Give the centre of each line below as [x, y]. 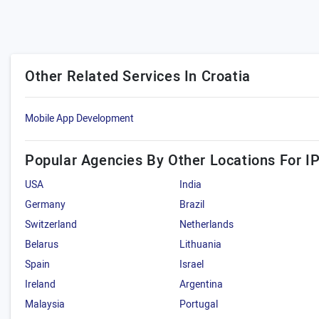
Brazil [192, 205]
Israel [192, 265]
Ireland [40, 284]
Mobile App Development [79, 119]
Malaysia [45, 304]
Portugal [199, 304]
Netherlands [207, 225]
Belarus [42, 245]
